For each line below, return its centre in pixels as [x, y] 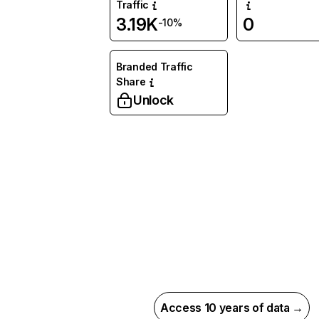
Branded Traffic [155, 67]
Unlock [153, 100]
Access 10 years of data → [232, 308]
